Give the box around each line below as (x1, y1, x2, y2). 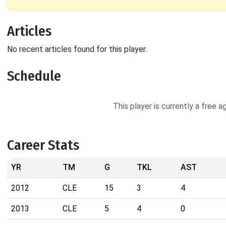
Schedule (7, 68, 61, 85)
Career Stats (7, 137, 79, 154)
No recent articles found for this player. (7, 44, 147, 54)
